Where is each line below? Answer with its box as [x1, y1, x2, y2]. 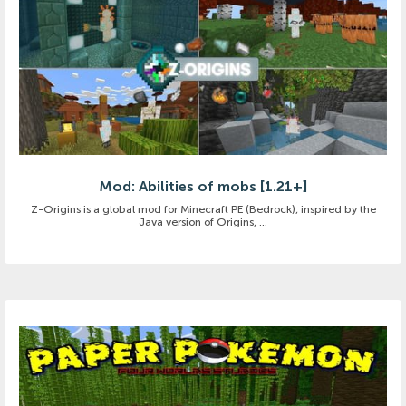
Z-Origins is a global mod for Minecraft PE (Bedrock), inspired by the [30, 202, 376, 216]
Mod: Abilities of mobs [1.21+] [99, 177, 307, 195]
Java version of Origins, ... [139, 215, 267, 228]
